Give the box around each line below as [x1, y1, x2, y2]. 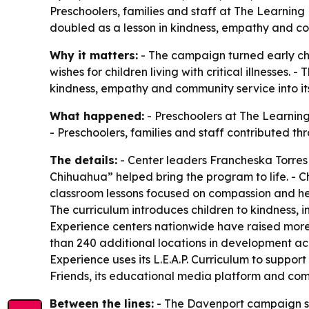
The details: [50, 153, 117, 167]
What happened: [50, 109, 144, 123]
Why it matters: [50, 48, 138, 62]
